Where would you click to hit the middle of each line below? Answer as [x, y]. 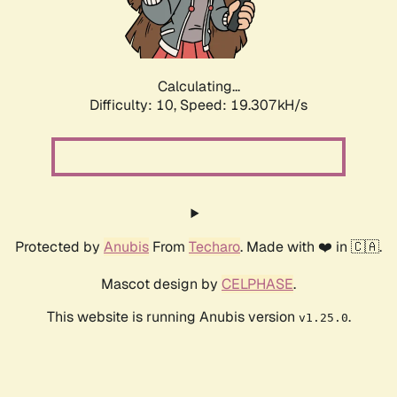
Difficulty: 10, [135, 105]
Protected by [59, 247]
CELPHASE [257, 284]
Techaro [214, 247]
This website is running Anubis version [172, 317]
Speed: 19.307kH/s [244, 105]
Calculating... [198, 87]
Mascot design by [161, 284]
